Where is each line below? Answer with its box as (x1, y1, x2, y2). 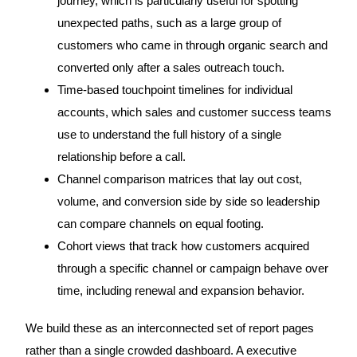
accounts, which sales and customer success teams (57, 106, 331, 120)
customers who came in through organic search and (57, 39, 328, 53)
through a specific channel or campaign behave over (57, 262, 328, 276)
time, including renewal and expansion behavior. (57, 284, 304, 298)
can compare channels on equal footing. (57, 218, 264, 231)
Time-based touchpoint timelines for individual (57, 84, 292, 97)
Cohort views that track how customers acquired (57, 240, 309, 253)
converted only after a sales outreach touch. (57, 61, 284, 75)
